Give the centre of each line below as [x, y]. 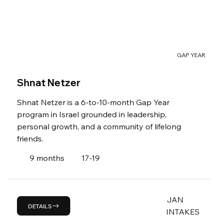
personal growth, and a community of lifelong [99, 127]
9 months [47, 158]
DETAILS [40, 206]
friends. [30, 139]
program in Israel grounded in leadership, [92, 115]
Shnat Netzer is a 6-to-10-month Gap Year [93, 102]
